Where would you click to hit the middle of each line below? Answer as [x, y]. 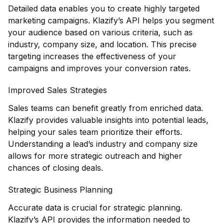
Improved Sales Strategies [57, 90]
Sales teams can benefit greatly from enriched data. [106, 108]
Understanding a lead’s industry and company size [103, 144]
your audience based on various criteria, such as [100, 32]
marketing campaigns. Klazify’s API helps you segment [111, 20]
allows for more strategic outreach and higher [95, 156]
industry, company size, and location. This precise [102, 44]
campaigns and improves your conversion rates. [99, 68]
